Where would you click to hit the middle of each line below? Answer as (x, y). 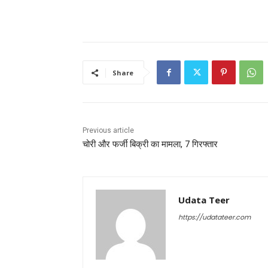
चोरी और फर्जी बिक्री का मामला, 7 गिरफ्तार (150, 144)
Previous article (108, 131)
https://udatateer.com (214, 217)
